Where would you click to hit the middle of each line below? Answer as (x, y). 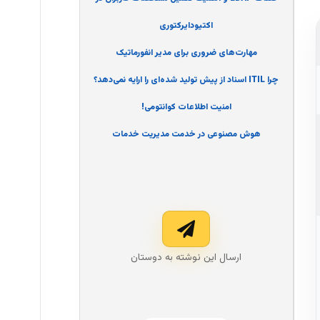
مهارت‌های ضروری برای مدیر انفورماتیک (186, 53)
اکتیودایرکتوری (186, 26)
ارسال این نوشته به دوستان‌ (186, 258)
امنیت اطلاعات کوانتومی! (186, 107)
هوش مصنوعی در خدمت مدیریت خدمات (186, 135)
